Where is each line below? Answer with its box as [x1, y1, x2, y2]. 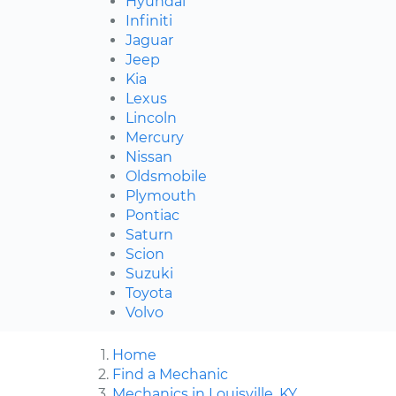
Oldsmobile [126, 168, 207, 186]
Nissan [126, 148, 172, 166]
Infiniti [126, 12, 172, 30]
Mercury [126, 129, 184, 147]
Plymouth [126, 187, 196, 205]
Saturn [126, 226, 173, 244]
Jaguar [126, 32, 173, 49]
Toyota [126, 285, 172, 302]
